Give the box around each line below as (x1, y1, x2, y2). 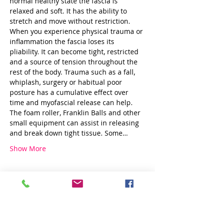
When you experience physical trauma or (10, 27, 145, 36)
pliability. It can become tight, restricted (10, 47, 140, 56)
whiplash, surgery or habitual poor (10, 77, 124, 87)
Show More (10, 144, 46, 153)
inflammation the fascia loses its (10, 37, 116, 46)
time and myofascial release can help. (10, 98, 133, 107)
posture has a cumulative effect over (10, 88, 130, 97)
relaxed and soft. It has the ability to (10, 6, 129, 15)
